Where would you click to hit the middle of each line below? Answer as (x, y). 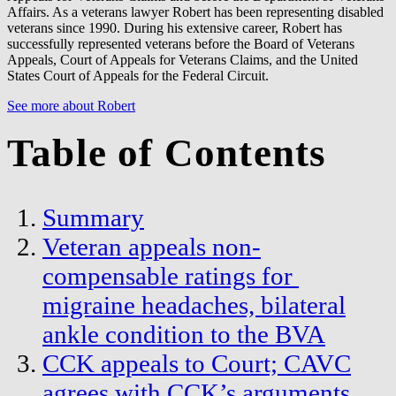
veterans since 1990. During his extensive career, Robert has (175, 27)
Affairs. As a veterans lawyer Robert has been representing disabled (195, 11)
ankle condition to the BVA (184, 335)
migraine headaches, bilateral (194, 305)
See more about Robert (71, 105)
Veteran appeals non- (152, 247)
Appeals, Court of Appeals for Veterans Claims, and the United (183, 59)
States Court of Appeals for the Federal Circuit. (138, 75)
